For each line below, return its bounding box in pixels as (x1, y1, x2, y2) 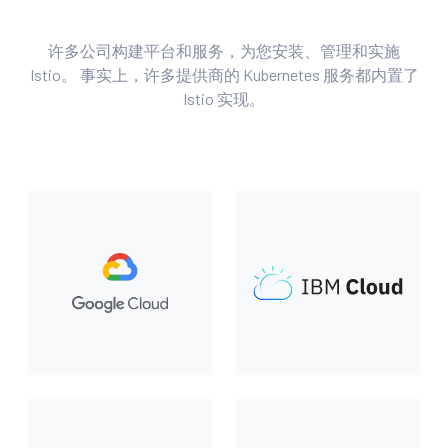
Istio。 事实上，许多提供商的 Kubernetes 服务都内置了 (29, 65, 419, 84)
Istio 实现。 (183, 89, 265, 108)
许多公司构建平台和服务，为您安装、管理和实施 (48, 41, 400, 60)
